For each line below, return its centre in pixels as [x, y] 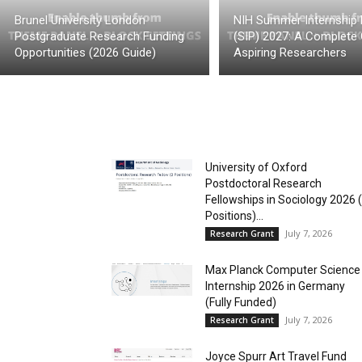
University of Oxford [256, 167]
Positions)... [234, 215]
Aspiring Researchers [290, 52]
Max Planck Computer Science [283, 269]
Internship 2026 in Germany [275, 286]
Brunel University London [80, 20]
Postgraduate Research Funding [99, 36]
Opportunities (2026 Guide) [85, 52]
